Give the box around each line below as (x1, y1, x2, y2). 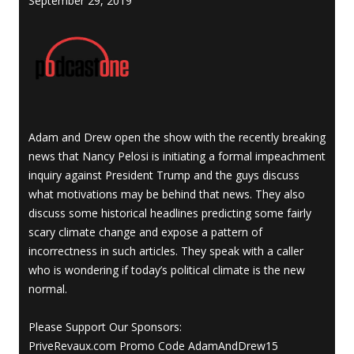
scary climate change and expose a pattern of (28, 224, 262, 240)
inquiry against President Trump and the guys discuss (28, 168, 299, 183)
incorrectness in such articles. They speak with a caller (28, 243, 303, 259)
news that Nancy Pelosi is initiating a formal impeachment (28, 149, 326, 164)
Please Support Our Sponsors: (28, 319, 182, 335)
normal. (28, 281, 67, 297)
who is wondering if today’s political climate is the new (28, 262, 305, 278)
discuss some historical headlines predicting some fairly (28, 205, 311, 221)
